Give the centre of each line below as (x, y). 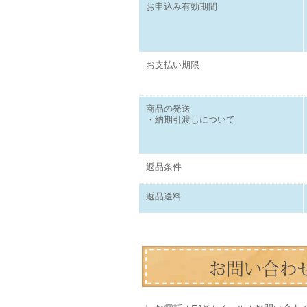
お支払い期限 (172, 65)
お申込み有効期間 (181, 7)
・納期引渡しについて (190, 120)
